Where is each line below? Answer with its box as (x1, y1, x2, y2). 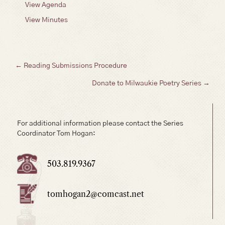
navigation (15, 82, 88, 101)
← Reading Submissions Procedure (15, 62, 127, 69)
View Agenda (25, 1, 66, 9)
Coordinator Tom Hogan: (17, 130, 95, 137)
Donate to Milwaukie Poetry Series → (92, 79, 210, 87)
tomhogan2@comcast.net (47, 188, 144, 199)
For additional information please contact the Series (17, 120, 183, 127)
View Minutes (25, 16, 68, 24)
